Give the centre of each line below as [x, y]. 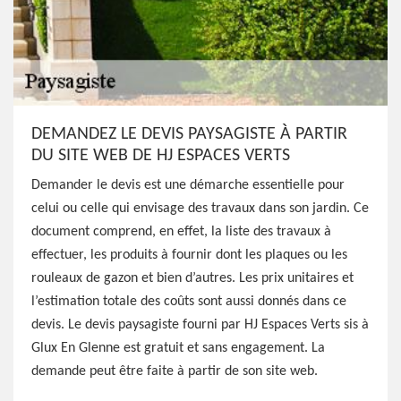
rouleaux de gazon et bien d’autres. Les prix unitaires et [192, 278]
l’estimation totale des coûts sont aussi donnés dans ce [189, 302]
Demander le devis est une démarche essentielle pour [188, 185]
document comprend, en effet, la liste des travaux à [181, 232]
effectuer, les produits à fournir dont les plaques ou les [189, 255]
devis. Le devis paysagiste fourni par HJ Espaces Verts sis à [200, 325]
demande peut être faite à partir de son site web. [175, 371]
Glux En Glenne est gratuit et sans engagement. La [178, 348]
